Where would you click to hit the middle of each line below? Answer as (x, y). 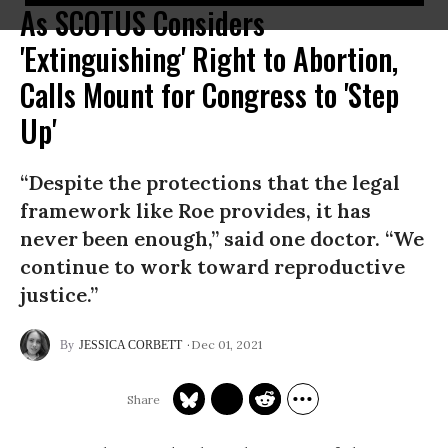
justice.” (59, 294)
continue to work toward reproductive (212, 266)
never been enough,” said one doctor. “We (222, 238)
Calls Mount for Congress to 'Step (209, 94)
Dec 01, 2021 (226, 344)
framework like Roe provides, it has (195, 210)
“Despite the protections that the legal (210, 182)
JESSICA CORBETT (130, 345)
